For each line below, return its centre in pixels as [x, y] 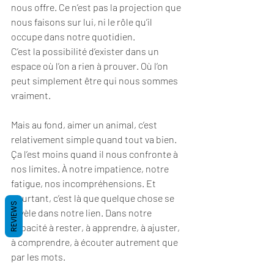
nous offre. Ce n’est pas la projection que [97, 7]
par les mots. [38, 257]
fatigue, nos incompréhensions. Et [84, 183]
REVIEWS [14, 216]
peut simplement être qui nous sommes [95, 80]
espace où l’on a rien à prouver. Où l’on [91, 66]
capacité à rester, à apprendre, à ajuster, [96, 227]
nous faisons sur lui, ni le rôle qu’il [83, 22]
